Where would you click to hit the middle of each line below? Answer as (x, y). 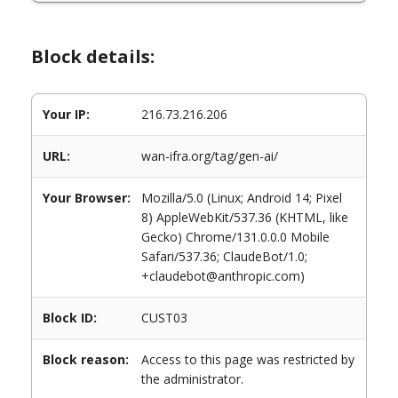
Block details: (93, 56)
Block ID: (70, 318)
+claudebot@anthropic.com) (223, 276)
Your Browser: (87, 198)
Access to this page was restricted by (248, 359)
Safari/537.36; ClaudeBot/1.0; (224, 256)
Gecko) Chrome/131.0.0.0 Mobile (235, 237)
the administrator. (192, 379)
